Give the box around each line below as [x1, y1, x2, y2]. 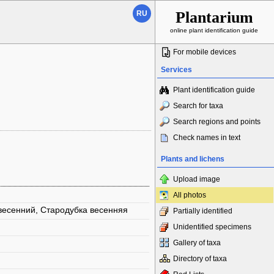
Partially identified [173, 207, 232, 215]
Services [161, 65, 192, 74]
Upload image [173, 175, 220, 183]
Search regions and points [173, 117, 261, 126]
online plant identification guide [170, 27, 258, 34]
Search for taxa [173, 102, 223, 110]
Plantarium [175, 9, 253, 26]
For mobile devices [173, 48, 236, 56]
